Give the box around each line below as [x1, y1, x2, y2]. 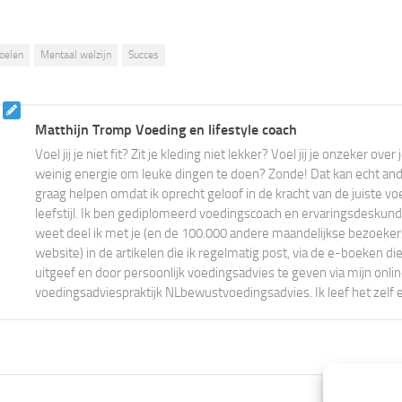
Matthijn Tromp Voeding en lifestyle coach [35, 120, 297, 138]
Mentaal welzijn [40, 48, 111, 61]
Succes [128, 48, 159, 61]
